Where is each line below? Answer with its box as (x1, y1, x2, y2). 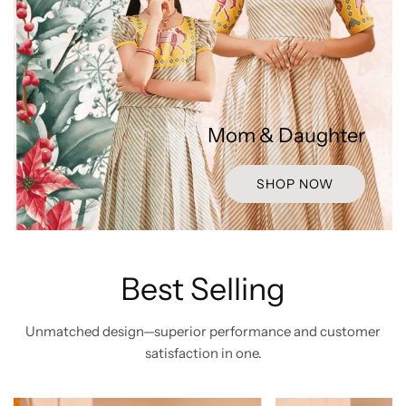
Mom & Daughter (208, 122, 365, 148)
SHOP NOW (256, 175, 333, 192)
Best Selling (121, 269, 285, 308)
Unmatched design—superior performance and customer (25, 322, 381, 340)
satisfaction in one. (144, 343, 262, 362)
